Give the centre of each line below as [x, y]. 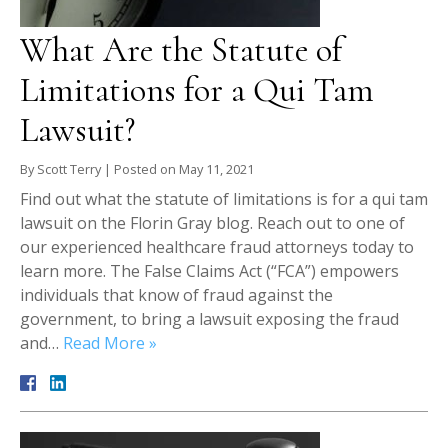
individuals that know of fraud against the [176, 295]
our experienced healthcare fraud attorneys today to [217, 247]
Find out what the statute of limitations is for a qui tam [224, 199]
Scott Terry [69, 169]
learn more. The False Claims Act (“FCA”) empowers [209, 271]
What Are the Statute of [181, 51]
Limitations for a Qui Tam [197, 91]
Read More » [110, 343]
